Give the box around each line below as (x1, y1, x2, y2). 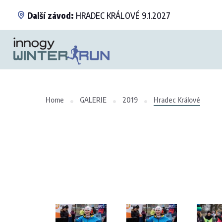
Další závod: (27, 10, 74, 21)
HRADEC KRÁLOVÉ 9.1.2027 (74, 10, 170, 21)
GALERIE (80, 95, 107, 104)
